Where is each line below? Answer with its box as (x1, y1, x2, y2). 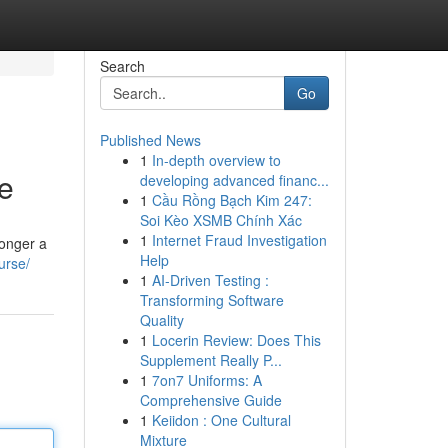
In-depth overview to (151, 150, 281, 170)
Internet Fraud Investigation (151, 230, 327, 250)
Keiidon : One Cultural (151, 410, 291, 430)
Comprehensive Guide (139, 390, 282, 410)
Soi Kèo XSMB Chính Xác (139, 210, 302, 230)
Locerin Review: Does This (151, 330, 321, 350)
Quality (139, 310, 184, 330)
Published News (99, 130, 201, 150)
